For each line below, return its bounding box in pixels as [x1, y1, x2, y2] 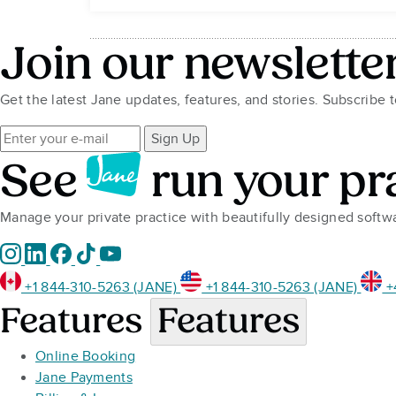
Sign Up [151, 130, 201, 147]
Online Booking [35, 347, 136, 364]
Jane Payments [35, 369, 133, 385]
